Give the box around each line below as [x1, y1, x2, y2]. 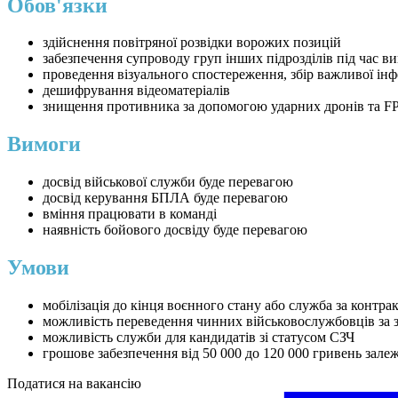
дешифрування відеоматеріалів [43, 83, 230, 99]
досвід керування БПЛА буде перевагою [43, 190, 288, 206]
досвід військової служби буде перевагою [43, 174, 293, 190]
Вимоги [7, 132, 81, 156]
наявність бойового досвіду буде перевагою [43, 222, 307, 238]
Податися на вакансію [7, 376, 141, 392]
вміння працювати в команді [43, 206, 217, 222]
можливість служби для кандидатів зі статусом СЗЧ [43, 330, 354, 346]
